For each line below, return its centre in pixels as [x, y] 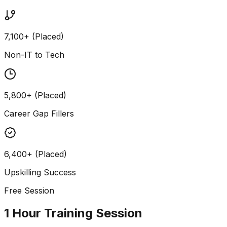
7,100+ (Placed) [34, 36]
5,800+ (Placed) [35, 95]
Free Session [29, 190]
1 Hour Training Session [73, 213]
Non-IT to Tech [34, 54]
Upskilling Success [40, 172]
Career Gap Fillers [39, 113]
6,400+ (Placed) [35, 154]
